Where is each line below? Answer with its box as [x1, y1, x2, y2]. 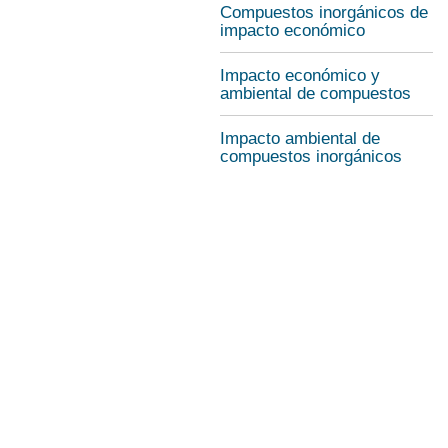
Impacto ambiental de [220, 129, 380, 148]
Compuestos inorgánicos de [220, 3, 428, 22]
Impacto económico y [220, 66, 380, 85]
